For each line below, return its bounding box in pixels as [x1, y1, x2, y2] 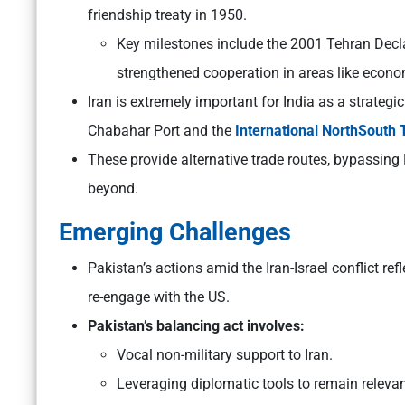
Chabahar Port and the [88, 122, 235, 140]
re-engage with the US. [88, 288, 230, 306]
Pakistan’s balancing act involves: [88, 317, 305, 335]
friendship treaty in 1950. [88, 6, 247, 24]
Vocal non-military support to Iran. [117, 346, 333, 364]
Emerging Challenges [59, 218, 291, 248]
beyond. [88, 180, 138, 198]
